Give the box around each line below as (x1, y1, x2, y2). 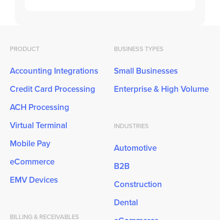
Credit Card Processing (9, 83, 95, 95)
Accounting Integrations (9, 65, 98, 77)
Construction (114, 178, 163, 191)
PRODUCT (9, 44, 39, 54)
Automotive (114, 142, 157, 154)
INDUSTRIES (114, 121, 149, 131)
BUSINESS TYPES (114, 44, 164, 54)
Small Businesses (114, 65, 178, 77)
